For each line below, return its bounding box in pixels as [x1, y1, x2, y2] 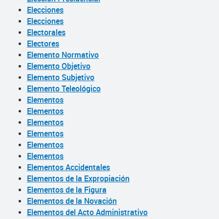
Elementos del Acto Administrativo [27, 207, 148, 218]
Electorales [27, 27, 66, 38]
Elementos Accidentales [27, 162, 110, 173]
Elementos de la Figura [27, 184, 107, 195]
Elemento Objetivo [27, 61, 90, 71]
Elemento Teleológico [27, 83, 101, 94]
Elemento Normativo [27, 49, 99, 60]
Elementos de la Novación [27, 196, 117, 206]
